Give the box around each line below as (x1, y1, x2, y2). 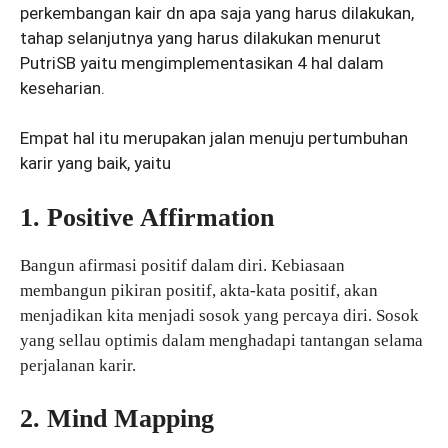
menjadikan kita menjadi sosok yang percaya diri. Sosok (20, 305, 419, 325)
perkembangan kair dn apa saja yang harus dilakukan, (20, 2, 414, 23)
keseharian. (20, 77, 105, 98)
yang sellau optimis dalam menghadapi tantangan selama (20, 330, 423, 350)
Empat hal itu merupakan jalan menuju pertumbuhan (20, 128, 408, 149)
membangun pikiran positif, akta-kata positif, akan (20, 280, 378, 300)
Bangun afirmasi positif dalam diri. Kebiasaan (20, 255, 345, 275)
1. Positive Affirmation (20, 202, 274, 232)
